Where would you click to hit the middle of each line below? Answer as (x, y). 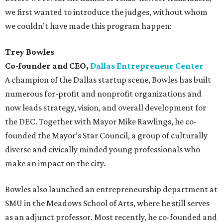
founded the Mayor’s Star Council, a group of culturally (106, 136)
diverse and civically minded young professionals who (103, 150)
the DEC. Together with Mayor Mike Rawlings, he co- (101, 122)
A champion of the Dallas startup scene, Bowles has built (108, 80)
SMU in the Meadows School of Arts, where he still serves (107, 203)
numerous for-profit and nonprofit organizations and (103, 94)
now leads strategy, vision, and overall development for (106, 108)
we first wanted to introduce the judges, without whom (106, 12)
